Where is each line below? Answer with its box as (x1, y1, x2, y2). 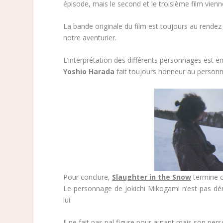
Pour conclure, (63, 172, 112, 182)
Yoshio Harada (63, 67, 115, 77)
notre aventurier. (63, 32, 117, 42)
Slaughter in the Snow (112, 172, 192, 182)
